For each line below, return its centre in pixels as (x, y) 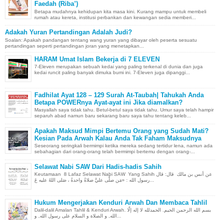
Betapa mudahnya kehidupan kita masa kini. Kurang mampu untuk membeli (120, 11)
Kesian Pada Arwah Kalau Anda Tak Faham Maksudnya (118, 138)
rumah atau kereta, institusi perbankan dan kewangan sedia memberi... (115, 17)
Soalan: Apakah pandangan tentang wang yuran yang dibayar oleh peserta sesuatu (101, 40)
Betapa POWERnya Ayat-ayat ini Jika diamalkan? (109, 102)
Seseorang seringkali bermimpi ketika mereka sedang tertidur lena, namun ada (124, 146)
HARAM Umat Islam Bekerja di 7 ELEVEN (97, 59)
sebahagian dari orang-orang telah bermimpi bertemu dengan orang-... (115, 152)
